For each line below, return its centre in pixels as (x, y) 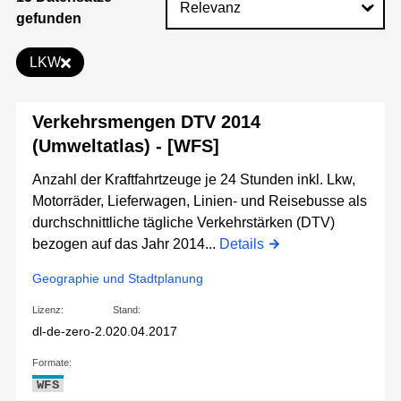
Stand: (127, 310)
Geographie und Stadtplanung (118, 279)
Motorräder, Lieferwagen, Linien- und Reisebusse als (200, 201)
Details (242, 244)
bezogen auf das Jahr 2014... (126, 244)
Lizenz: (48, 310)
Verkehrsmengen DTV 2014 (146, 122)
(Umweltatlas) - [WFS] (126, 146)
